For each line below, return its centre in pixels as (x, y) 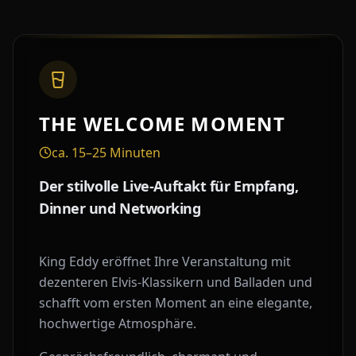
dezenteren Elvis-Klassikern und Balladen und (176, 282)
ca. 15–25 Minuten (106, 153)
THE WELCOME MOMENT (163, 124)
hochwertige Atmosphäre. (118, 323)
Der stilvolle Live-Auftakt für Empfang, (169, 186)
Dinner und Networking (120, 208)
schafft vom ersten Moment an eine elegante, (176, 303)
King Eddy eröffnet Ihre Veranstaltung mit (165, 261)
